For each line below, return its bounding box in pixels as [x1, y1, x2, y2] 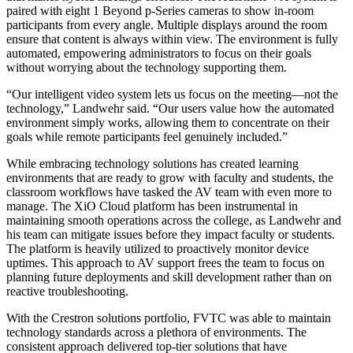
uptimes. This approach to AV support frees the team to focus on [6, 256, 325, 270]
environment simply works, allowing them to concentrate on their [6, 116, 329, 130]
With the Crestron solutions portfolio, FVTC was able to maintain [6, 311, 331, 325]
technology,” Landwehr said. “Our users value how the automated [6, 102, 334, 116]
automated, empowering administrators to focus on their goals [6, 46, 311, 61]
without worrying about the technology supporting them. [6, 61, 287, 75]
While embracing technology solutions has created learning [6, 157, 299, 171]
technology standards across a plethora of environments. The [6, 325, 307, 340]
